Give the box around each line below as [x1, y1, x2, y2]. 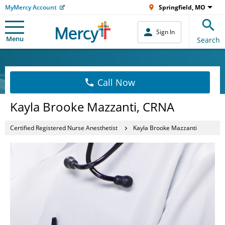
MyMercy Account [5, 3, 57, 12]
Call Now [97, 76, 135, 88]
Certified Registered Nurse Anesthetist [10, 123, 118, 132]
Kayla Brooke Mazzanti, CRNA [10, 98, 174, 115]
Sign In [156, 28, 175, 36]
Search [197, 35, 220, 45]
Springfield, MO [159, 3, 205, 12]
